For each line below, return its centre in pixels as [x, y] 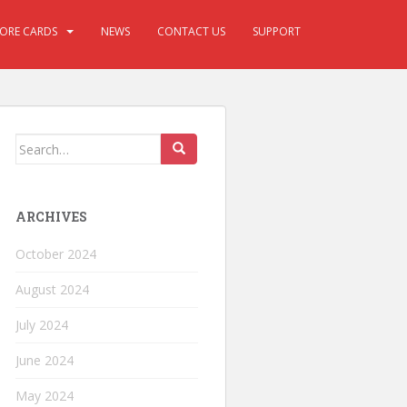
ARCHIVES [51, 217]
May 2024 [45, 396]
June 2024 [45, 360]
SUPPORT [277, 31]
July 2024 [42, 325]
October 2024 [56, 254]
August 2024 [52, 289]
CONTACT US [191, 31]
